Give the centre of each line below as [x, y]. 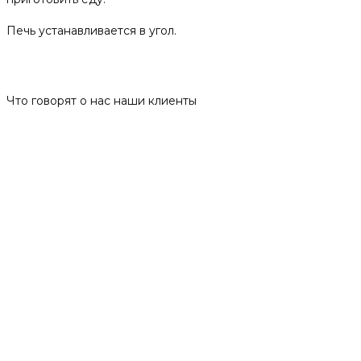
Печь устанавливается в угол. [91, 31]
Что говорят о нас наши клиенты [102, 100]
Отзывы [41, 66]
